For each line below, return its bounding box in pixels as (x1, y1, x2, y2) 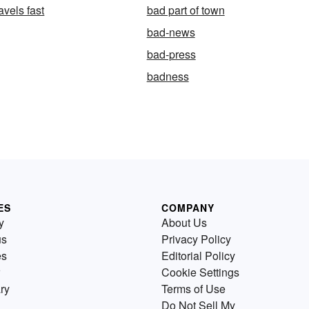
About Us (161, 215, 207, 231)
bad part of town (146, 2, 225, 19)
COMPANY (161, 201, 215, 215)
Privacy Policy (161, 231, 231, 248)
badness (146, 68, 189, 85)
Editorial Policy (161, 248, 235, 264)
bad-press (146, 46, 196, 63)
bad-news (146, 24, 195, 41)
